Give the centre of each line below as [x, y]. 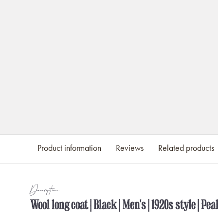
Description [45, 191]
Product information [69, 148]
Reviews [130, 148]
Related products [186, 148]
